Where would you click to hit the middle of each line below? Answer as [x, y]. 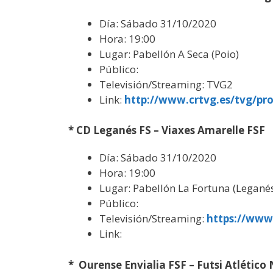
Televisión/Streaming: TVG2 [166, 84]
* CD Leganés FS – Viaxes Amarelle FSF [167, 130]
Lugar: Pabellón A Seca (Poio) [169, 54]
